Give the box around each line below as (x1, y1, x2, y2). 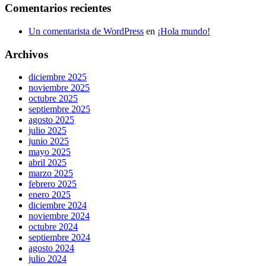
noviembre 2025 (28, 83, 90, 93)
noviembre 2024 (28, 211, 90, 221)
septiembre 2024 (28, 232, 90, 243)
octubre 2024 (28, 221, 78, 232)
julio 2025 (28, 125, 66, 136)
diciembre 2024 (28, 200, 87, 211)
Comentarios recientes (5, 2, 111, 15)
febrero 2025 (28, 179, 77, 189)
